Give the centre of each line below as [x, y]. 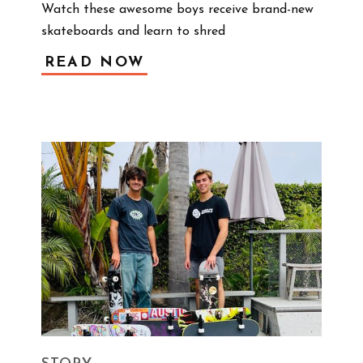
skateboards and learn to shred [135, 31]
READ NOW [94, 62]
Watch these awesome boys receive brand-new [179, 9]
